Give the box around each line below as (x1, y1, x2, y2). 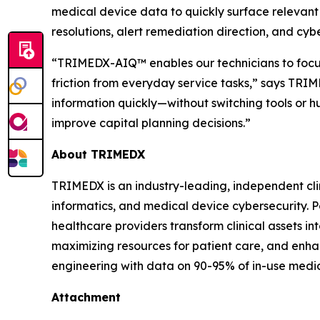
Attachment (51, 290, 121, 304)
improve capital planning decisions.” (51, 116, 251, 130)
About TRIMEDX (51, 147, 145, 161)
